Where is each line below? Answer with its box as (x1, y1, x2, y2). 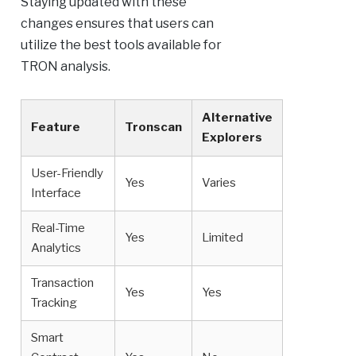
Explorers (201, 130, 262, 145)
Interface (30, 186, 81, 201)
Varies (201, 176, 236, 191)
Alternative (201, 110, 273, 126)
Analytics (30, 241, 81, 256)
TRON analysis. (20, 59, 110, 75)
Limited (201, 230, 243, 246)
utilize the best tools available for (20, 37, 222, 53)
